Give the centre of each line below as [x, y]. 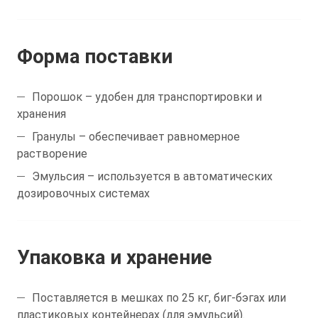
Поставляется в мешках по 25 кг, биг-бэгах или [159, 298]
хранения [42, 114]
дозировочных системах [83, 194]
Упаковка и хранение [115, 258]
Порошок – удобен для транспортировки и [147, 97]
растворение [52, 154]
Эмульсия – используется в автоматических [152, 177]
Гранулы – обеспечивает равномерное [136, 137]
